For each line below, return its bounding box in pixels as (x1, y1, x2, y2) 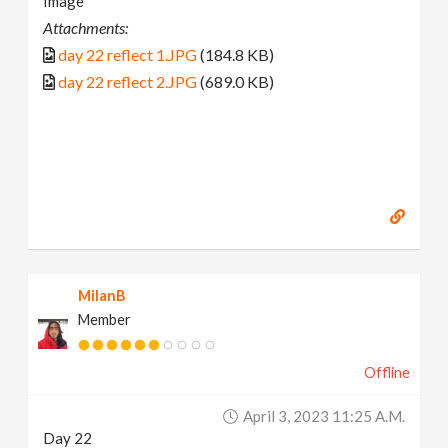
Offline (363, 363, 410, 381)
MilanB (78, 286, 126, 304)
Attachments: (43, 18, 129, 38)
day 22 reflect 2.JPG (58, 72, 198, 92)
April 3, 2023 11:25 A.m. (242, 406, 405, 425)
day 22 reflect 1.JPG (58, 45, 198, 65)
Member (78, 310, 132, 328)
